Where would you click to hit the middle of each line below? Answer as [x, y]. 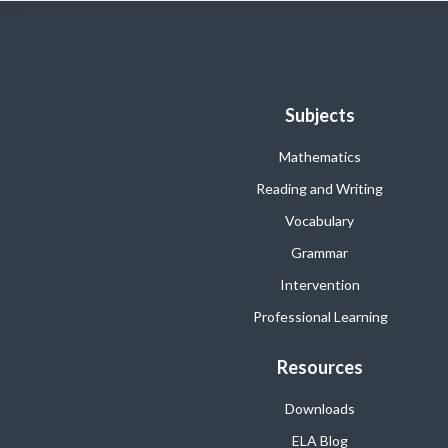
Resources [319, 366]
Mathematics [319, 156]
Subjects [319, 114]
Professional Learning [320, 316]
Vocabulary [319, 220]
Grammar [319, 252]
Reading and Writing [319, 188]
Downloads [319, 408]
